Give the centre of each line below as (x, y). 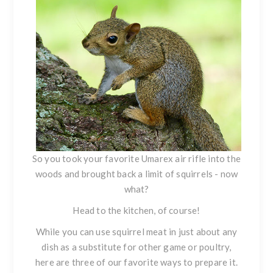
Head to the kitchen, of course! (136, 211)
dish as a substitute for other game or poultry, (136, 247)
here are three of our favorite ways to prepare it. (136, 262)
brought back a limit (122, 174)
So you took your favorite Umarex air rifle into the (136, 159)
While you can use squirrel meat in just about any (136, 232)
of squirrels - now (200, 174)
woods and (58, 174)
